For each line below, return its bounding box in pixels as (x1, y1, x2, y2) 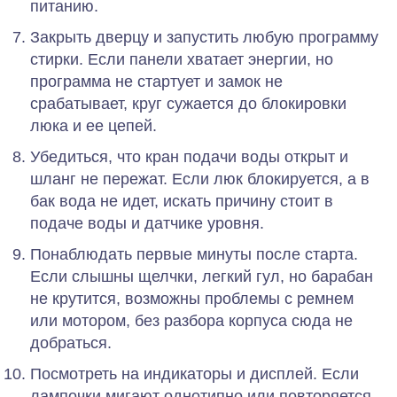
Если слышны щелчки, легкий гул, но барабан (30, 267, 373, 285)
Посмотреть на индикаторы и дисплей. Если (30, 364, 359, 383)
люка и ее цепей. (30, 116, 157, 135)
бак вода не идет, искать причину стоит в (30, 191, 333, 210)
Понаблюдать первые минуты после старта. (30, 245, 358, 263)
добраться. (30, 333, 112, 352)
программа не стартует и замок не (30, 72, 283, 90)
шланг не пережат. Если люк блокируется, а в (30, 169, 370, 188)
